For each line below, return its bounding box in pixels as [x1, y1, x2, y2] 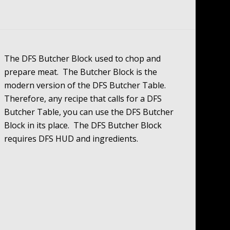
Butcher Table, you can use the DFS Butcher [4, 106, 174, 118]
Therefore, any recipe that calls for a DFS [4, 93, 162, 105]
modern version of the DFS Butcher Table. [4, 80, 168, 91]
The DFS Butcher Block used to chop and [4, 53, 161, 65]
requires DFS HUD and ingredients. [4, 133, 139, 145]
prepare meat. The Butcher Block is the [4, 66, 158, 78]
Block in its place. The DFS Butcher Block [4, 120, 162, 131]
